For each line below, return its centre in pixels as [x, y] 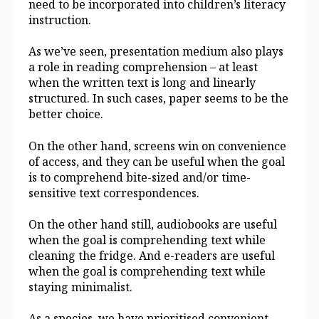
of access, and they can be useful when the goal [157, 161]
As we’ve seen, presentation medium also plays [156, 52]
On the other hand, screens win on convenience [157, 146]
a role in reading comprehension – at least [143, 67]
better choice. [66, 114]
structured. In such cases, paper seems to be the [158, 99]
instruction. [60, 20]
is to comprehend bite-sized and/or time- [140, 177]
